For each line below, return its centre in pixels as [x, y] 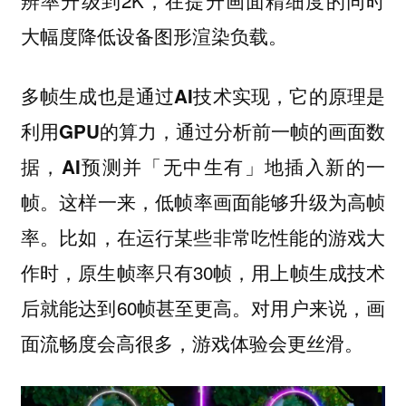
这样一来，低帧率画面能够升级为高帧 [222, 202]
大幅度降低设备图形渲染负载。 [154, 35]
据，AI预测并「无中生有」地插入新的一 [203, 167]
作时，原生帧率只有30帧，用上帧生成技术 [203, 272]
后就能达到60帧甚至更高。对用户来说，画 [203, 308]
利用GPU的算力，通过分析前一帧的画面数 [203, 131]
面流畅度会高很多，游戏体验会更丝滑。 [192, 343]
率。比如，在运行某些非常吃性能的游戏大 [203, 237]
